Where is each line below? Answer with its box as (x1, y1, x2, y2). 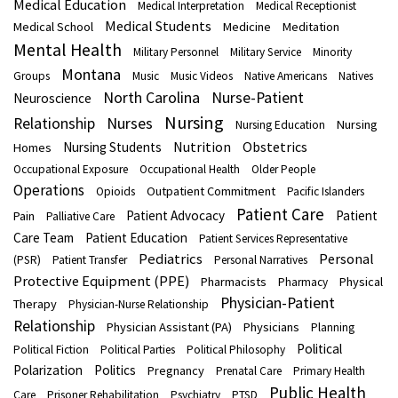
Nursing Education (235, 117, 325, 133)
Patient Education (85, 229, 187, 247)
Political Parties (100, 342, 175, 358)
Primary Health (293, 363, 365, 379)
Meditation (283, 19, 339, 36)
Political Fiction (13, 342, 89, 358)
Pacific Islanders (287, 184, 364, 200)
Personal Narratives (214, 252, 307, 268)
